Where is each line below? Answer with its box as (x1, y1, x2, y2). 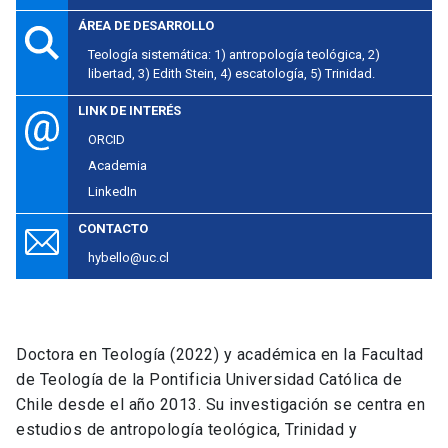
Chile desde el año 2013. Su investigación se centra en (16, 395, 425, 415)
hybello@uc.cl (88, 250, 170, 266)
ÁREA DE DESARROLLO (78, 18, 215, 34)
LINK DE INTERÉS (78, 103, 182, 119)
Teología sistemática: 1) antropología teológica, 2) (88, 47, 381, 63)
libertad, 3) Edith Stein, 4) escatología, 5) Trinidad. (88, 66, 376, 82)
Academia (88, 158, 148, 174)
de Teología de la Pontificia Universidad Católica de (16, 370, 402, 390)
